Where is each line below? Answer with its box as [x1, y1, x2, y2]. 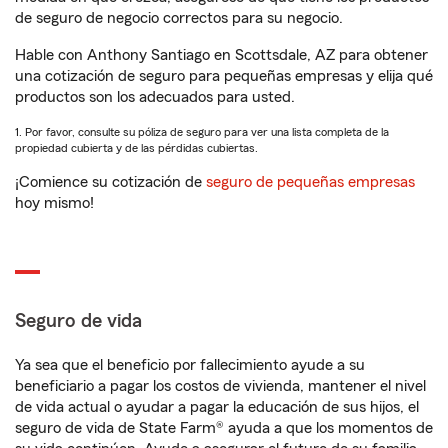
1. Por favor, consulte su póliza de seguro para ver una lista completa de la [15, 126, 389, 138]
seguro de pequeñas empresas [202, 174, 415, 190]
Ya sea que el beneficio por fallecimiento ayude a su [15, 357, 365, 373]
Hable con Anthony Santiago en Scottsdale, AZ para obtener [15, 47, 428, 63]
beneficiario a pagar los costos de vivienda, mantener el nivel [15, 378, 426, 394]
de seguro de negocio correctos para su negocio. [15, 10, 343, 26]
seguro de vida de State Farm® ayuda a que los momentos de [15, 420, 433, 436]
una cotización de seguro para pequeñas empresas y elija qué [15, 68, 433, 84]
